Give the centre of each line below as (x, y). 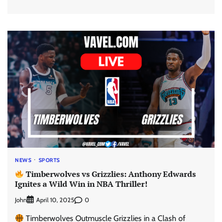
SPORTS (49, 160)
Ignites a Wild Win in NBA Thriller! (81, 184)
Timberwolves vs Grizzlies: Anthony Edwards (110, 174)
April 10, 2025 (55, 200)
